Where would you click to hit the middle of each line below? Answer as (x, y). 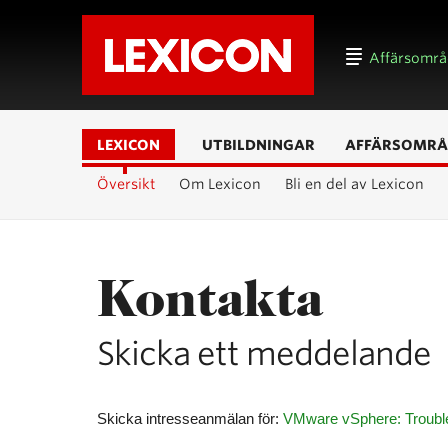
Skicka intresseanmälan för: (190, 418)
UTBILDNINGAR (258, 145)
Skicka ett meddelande (264, 353)
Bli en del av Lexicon (354, 184)
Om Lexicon (220, 184)
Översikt (126, 184)
